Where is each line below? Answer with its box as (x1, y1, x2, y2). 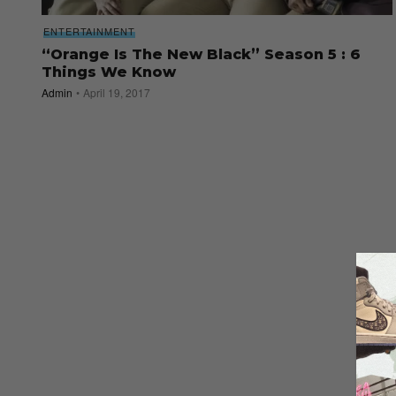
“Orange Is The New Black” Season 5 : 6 (42, 46, 361, 64)
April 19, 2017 (83, 85, 150, 101)
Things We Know (42, 64, 176, 81)
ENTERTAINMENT (43, 24, 135, 39)
